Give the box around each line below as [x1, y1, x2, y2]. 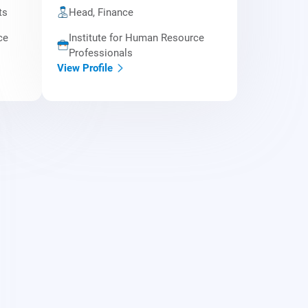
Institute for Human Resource [68, 31, 204, 44]
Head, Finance [68, 5, 133, 19]
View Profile [57, 61, 113, 74]
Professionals [68, 46, 133, 59]
